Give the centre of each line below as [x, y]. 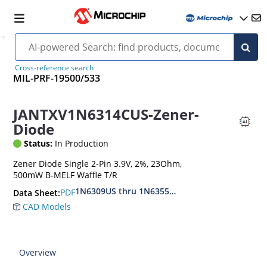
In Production [81, 143]
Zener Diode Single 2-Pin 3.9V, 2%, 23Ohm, [98, 163]
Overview [38, 252]
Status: [38, 143]
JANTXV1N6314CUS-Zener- [106, 114]
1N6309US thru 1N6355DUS [131, 191]
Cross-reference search [54, 68]
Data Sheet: [37, 193]
